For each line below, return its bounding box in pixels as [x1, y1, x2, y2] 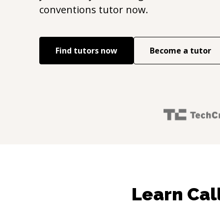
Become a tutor [150, 45, 211, 56]
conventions [39, 3, 96, 16]
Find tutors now [55, 45, 117, 56]
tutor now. [96, 3, 148, 16]
